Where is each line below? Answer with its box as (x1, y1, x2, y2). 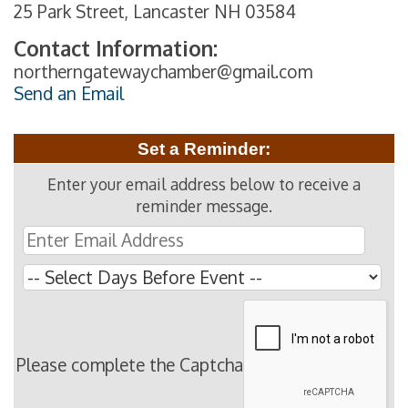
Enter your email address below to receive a (47, 173, 361, 194)
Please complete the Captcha (15, 352, 243, 376)
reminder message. (136, 195, 272, 216)
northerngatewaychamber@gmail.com (14, 59, 312, 83)
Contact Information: (14, 34, 218, 61)
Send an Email (14, 81, 124, 105)
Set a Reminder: (138, 138, 270, 158)
